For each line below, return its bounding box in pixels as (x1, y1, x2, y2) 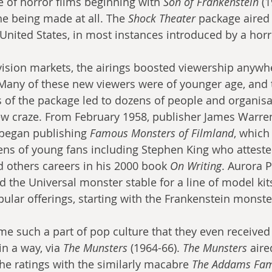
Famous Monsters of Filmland (90, 126, 234, 141)
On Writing (170, 158, 222, 174)
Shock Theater (128, 11, 195, 26)
